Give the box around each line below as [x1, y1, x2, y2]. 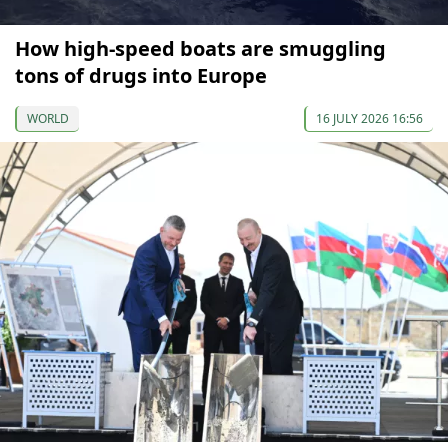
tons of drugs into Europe [15, 61, 267, 89]
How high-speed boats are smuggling [15, 34, 386, 62]
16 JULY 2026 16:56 [316, 109, 423, 127]
